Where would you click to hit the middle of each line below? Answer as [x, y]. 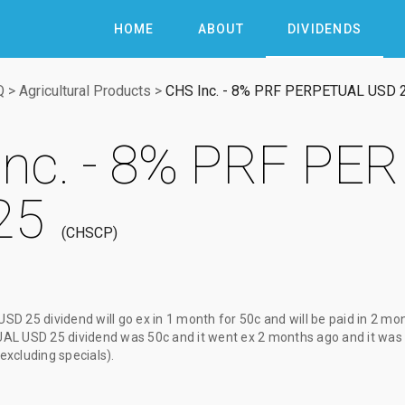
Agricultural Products [85, 91]
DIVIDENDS [324, 29]
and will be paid [309, 319]
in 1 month [184, 319]
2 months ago [298, 337]
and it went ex [213, 337]
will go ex [123, 319]
